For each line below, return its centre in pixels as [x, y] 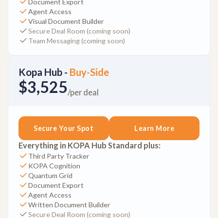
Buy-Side [89, 72]
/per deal [83, 92]
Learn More [154, 128]
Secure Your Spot [64, 128]
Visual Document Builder [66, 21]
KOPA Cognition [54, 165]
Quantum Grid [50, 175]
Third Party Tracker [59, 156]
